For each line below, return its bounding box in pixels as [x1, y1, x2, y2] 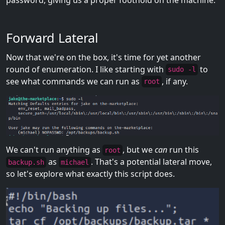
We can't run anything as [6, 144, 102, 155]
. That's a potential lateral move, [91, 156, 212, 167]
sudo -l [168, 65, 196, 74]
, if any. [162, 75, 188, 87]
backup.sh [8, 158, 44, 166]
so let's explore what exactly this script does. [6, 168, 175, 179]
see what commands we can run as [6, 75, 142, 87]
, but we [123, 144, 155, 155]
